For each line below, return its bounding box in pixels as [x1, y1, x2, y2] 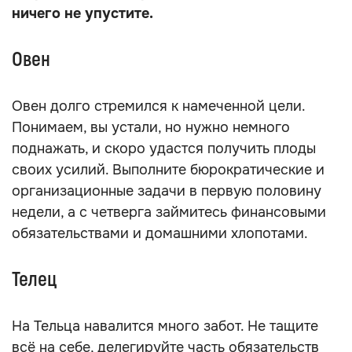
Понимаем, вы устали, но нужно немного [12, 119, 290, 136]
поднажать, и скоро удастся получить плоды [12, 140, 316, 157]
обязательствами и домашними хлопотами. [12, 225, 308, 242]
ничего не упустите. [12, 5, 153, 22]
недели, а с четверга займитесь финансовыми [12, 203, 326, 221]
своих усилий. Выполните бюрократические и [12, 161, 324, 178]
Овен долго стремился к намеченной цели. [12, 97, 305, 115]
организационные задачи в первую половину [12, 182, 321, 200]
